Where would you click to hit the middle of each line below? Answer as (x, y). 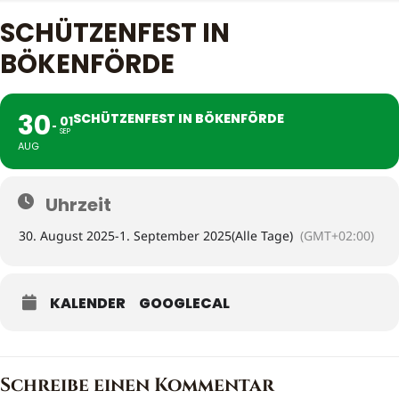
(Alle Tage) (262, 236)
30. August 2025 (67, 236)
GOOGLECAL (184, 303)
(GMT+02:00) (337, 236)
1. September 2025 (175, 236)
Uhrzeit (78, 205)
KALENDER (88, 303)
